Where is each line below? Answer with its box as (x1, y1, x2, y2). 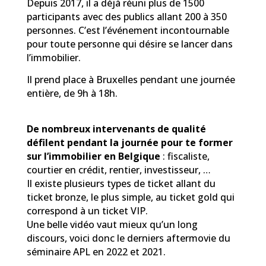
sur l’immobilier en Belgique (26, 150, 160, 163)
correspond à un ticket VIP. (26, 204, 150, 218)
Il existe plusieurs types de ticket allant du (26, 177, 216, 191)
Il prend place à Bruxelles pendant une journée (26, 73, 235, 87)
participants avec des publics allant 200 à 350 (26, 10, 227, 24)
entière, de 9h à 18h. (26, 87, 118, 100)
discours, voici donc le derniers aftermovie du (26, 232, 230, 245)
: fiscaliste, (160, 150, 210, 163)
